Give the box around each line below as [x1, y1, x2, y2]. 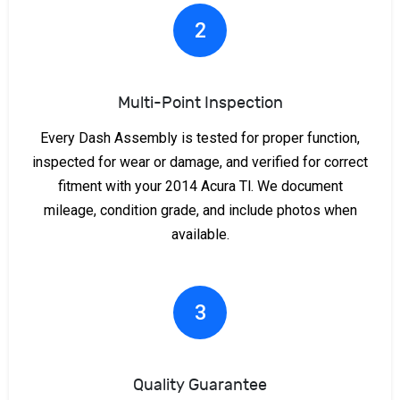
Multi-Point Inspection [117, 93, 283, 112]
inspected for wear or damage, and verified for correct [32, 153, 368, 171]
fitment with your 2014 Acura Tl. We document [57, 177, 343, 195]
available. [171, 225, 229, 243]
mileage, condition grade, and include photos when [43, 201, 357, 219]
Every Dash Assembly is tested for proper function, [40, 129, 360, 146]
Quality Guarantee [133, 375, 267, 395]
